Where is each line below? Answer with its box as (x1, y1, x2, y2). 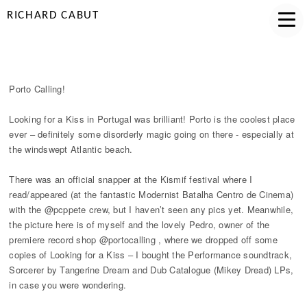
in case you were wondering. (9, 278, 127, 291)
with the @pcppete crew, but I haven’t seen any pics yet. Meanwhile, (9, 203, 294, 216)
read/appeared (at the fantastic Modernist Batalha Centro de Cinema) (9, 188, 294, 201)
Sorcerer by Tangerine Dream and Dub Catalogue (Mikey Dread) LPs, (9, 263, 294, 276)
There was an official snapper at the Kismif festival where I (9, 173, 253, 186)
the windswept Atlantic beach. (9, 143, 133, 156)
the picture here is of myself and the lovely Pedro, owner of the (9, 218, 270, 231)
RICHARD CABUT (7, 10, 99, 21)
